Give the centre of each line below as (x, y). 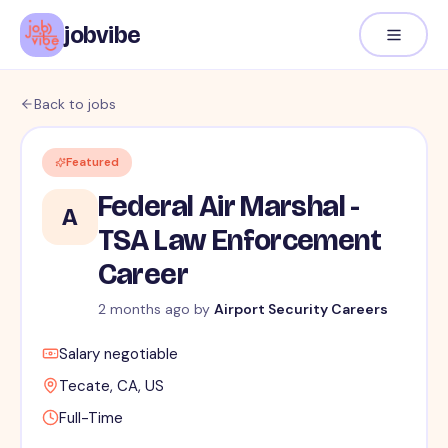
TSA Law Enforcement (239, 240)
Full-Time (90, 418)
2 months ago (143, 309)
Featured (92, 162)
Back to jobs (75, 104)
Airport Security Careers (300, 309)
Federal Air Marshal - (228, 206)
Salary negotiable (118, 354)
